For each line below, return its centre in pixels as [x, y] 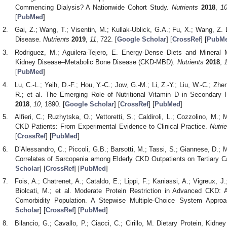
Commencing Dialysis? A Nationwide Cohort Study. [93, 7]
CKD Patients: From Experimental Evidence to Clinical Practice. [112, 127]
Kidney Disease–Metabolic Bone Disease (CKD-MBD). [96, 62]
